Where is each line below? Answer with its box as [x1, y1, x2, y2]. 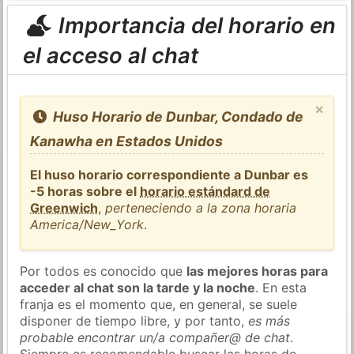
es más [248, 312, 291, 329]
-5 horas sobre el [30, 183, 141, 199]
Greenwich [30, 199, 99, 216]
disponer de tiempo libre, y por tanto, [20, 312, 249, 329]
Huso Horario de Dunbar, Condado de [49, 107, 303, 125]
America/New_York [30, 216, 145, 232]
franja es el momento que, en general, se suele [20, 296, 298, 312]
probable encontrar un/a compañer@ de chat [20, 329, 291, 345]
